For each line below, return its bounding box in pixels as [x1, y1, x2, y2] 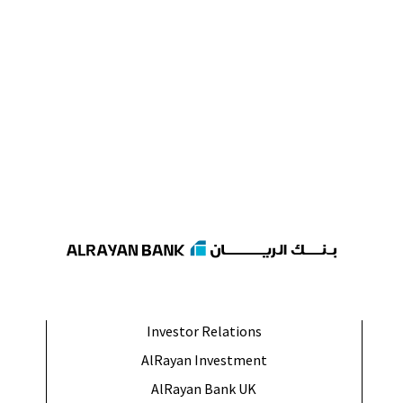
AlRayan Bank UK [151, 380, 256, 399]
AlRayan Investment [140, 351, 267, 370]
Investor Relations [146, 322, 262, 341]
